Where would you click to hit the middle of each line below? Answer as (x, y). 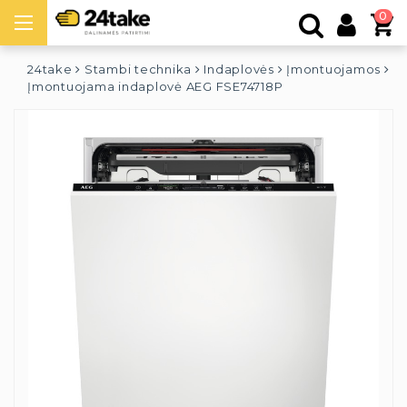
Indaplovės (239, 69)
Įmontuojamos (333, 69)
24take (50, 69)
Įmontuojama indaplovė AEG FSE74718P (155, 86)
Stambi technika (138, 69)
